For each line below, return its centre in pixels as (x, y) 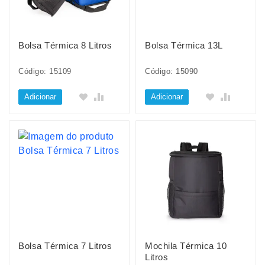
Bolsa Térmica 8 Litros (65, 45)
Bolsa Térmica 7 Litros (65, 246)
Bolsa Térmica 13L (184, 45)
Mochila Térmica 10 (186, 246)
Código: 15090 (172, 71)
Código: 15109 (45, 71)
